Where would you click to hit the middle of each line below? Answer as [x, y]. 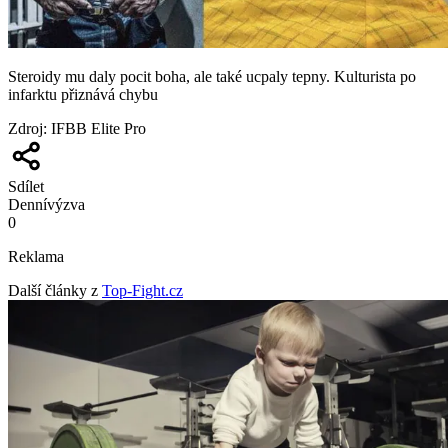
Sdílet [26, 187]
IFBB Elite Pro [98, 129]
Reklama [36, 257]
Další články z [53, 291]
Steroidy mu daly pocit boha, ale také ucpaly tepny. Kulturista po [212, 77]
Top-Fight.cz [142, 291]
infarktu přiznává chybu [83, 95]
